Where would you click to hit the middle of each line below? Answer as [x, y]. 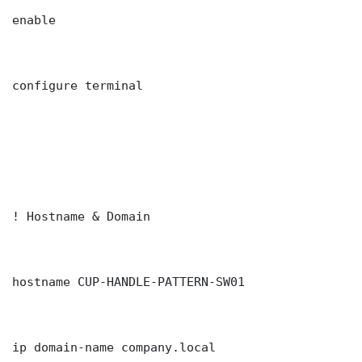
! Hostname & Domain [81, 217]
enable [34, 20]
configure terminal [78, 86]
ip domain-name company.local [114, 347]
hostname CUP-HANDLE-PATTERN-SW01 [128, 282]
